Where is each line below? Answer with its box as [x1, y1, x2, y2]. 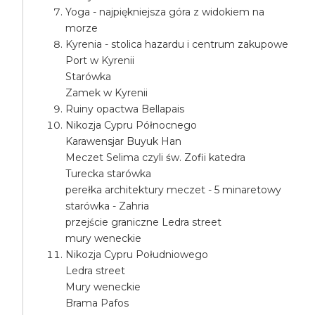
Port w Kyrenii [65, 54, 135, 67]
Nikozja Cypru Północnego [65, 119, 198, 131]
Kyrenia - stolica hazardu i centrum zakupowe [65, 38, 289, 51]
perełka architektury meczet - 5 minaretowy [65, 184, 282, 196]
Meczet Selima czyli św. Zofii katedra [65, 151, 246, 164]
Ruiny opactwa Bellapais [65, 103, 185, 115]
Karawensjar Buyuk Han [65, 135, 182, 148]
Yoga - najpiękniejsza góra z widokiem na [65, 6, 265, 18]
